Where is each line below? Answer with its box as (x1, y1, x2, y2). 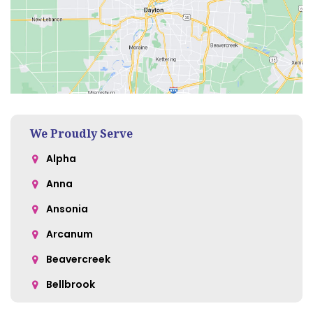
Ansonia (46, 201, 88, 216)
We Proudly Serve (30, 125, 133, 141)
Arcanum (46, 226, 93, 241)
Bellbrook (46, 277, 95, 291)
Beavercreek (46, 252, 110, 266)
